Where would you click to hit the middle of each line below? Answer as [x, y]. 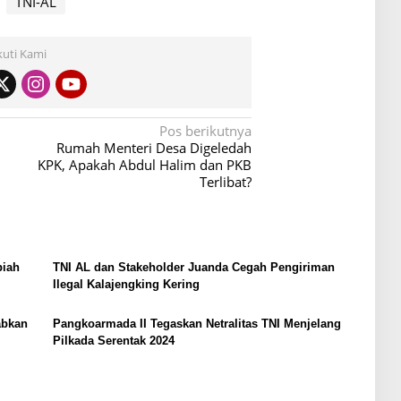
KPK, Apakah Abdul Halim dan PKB [145, 165]
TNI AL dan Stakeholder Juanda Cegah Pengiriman [193, 268]
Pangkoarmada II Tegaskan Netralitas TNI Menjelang [196, 324]
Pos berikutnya [206, 131]
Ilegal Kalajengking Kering [126, 285]
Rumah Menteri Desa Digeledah [154, 148]
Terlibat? [226, 182]
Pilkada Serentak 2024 [113, 341]
